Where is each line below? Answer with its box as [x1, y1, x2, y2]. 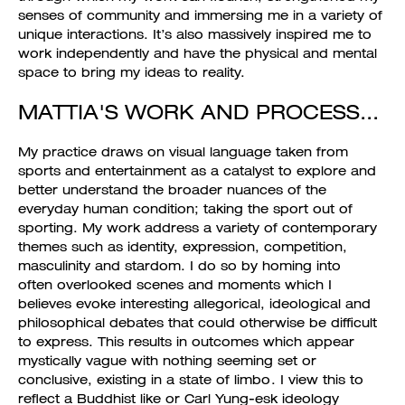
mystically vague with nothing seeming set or [18, 353, 316, 369]
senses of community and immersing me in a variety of [18, 7, 382, 24]
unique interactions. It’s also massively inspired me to [18, 26, 372, 42]
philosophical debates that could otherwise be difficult [18, 315, 377, 331]
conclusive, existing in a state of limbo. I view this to [18, 372, 363, 388]
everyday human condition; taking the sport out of [18, 201, 353, 217]
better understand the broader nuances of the [18, 182, 326, 198]
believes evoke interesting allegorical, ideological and [18, 296, 371, 312]
